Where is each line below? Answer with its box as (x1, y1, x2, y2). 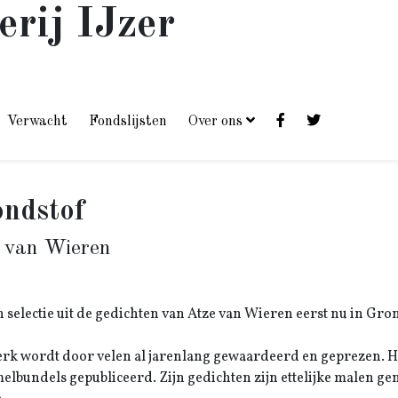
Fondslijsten (89, 115, 167, 129)
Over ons (188, 115, 243, 129)
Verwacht (7, 115, 68, 129)
